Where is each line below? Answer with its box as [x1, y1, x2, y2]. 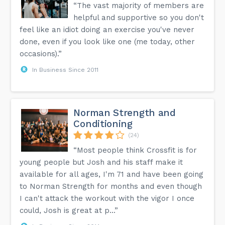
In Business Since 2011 [32, 66, 99, 73]
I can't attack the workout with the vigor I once [20, 193, 195, 203]
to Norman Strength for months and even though [20, 181, 202, 191]
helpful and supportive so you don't [73, 13, 204, 22]
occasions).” [20, 49, 62, 58]
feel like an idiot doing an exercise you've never [20, 25, 195, 34]
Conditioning [73, 118, 133, 130]
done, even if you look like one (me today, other [20, 37, 195, 46]
